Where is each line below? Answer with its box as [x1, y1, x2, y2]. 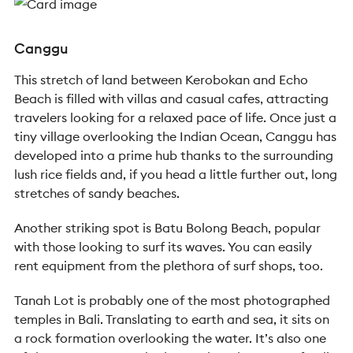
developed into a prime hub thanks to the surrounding [14, 147, 333, 163]
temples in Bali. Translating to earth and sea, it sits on [14, 311, 329, 327]
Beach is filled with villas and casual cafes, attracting [14, 91, 329, 106]
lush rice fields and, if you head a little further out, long [14, 166, 337, 182]
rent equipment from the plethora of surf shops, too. [14, 258, 323, 273]
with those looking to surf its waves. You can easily [14, 239, 312, 255]
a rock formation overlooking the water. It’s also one [14, 330, 326, 346]
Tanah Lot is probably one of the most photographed [14, 292, 330, 308]
